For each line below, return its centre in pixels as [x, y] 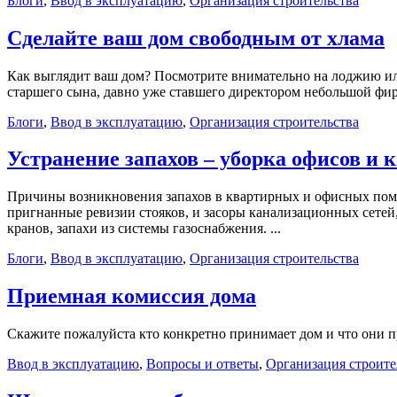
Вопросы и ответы [202, 364]
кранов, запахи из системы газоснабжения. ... [144, 229]
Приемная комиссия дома [132, 296]
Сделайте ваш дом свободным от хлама [196, 38]
